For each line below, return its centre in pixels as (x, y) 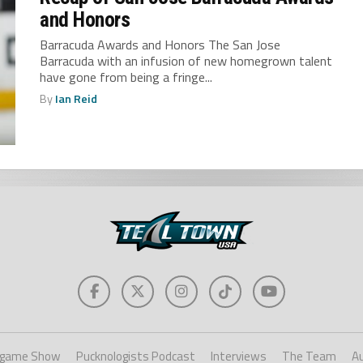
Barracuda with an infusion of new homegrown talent (186, 61)
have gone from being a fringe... (126, 77)
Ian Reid (77, 99)
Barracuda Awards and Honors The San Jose (160, 45)
